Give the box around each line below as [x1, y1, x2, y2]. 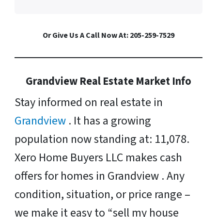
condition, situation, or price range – [15, 186, 190, 203]
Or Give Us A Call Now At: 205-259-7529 [43, 30, 174, 41]
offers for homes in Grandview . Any [15, 167, 185, 185]
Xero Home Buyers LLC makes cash [15, 149, 182, 166]
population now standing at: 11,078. [15, 130, 189, 148]
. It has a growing [68, 112, 151, 129]
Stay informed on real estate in [15, 93, 163, 111]
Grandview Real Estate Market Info [26, 73, 191, 89]
